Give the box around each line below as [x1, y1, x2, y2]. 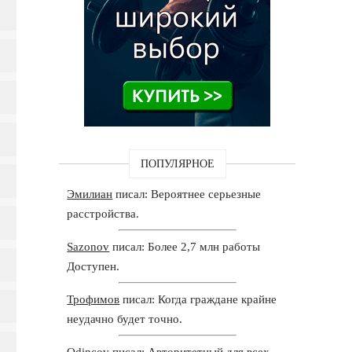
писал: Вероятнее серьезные [112, 187, 262, 200]
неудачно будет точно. [67, 312, 183, 325]
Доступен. [67, 259, 120, 273]
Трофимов [67, 292, 120, 306]
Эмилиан [67, 187, 113, 200]
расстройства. [67, 207, 140, 220]
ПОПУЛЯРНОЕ [140, 157, 214, 170]
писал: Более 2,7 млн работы [109, 240, 261, 253]
